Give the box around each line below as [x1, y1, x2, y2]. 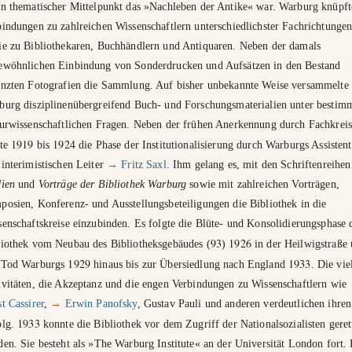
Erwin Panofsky [64, 297, 137, 310]
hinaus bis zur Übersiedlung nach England [90, 258, 289, 270]
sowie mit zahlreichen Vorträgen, [189, 178, 339, 190]
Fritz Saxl [121, 158, 167, 170]
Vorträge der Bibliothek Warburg [38, 178, 190, 190]
